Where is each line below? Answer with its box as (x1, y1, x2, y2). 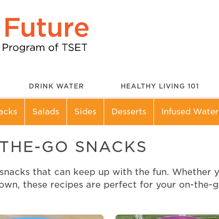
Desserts (111, 107, 147, 116)
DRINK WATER (28, 82, 84, 90)
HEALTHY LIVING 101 (121, 82, 199, 90)
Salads (32, 107, 60, 116)
